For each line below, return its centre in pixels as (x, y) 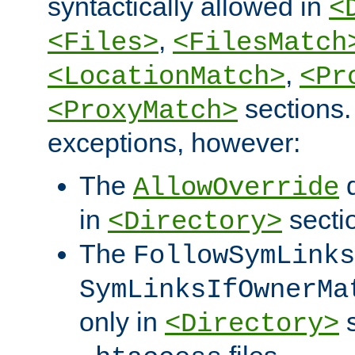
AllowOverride (236, 187)
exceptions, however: (174, 142)
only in (122, 321)
